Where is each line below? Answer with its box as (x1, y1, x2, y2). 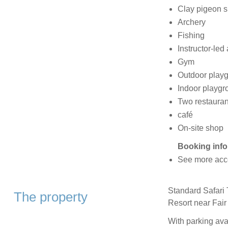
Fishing (177, 31, 205, 40)
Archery (177, 17, 206, 26)
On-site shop (177, 123, 223, 132)
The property (13, 189, 88, 204)
